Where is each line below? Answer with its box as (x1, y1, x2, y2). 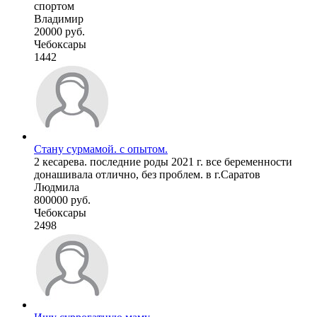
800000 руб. (34, 193, 91, 206)
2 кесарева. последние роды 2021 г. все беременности (34, 155, 292, 168)
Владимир (34, 12, 83, 25)
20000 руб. (34, 25, 85, 38)
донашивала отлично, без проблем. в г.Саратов (34, 168, 260, 180)
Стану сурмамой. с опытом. (34, 142, 168, 155)
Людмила (34, 180, 79, 193)
